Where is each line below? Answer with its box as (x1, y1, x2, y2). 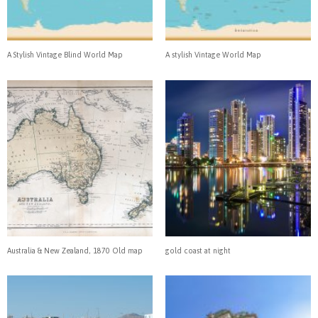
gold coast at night (165, 246, 231, 255)
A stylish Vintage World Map (165, 50, 261, 60)
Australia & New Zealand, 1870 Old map (7, 246, 143, 255)
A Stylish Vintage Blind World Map (7, 50, 123, 60)
